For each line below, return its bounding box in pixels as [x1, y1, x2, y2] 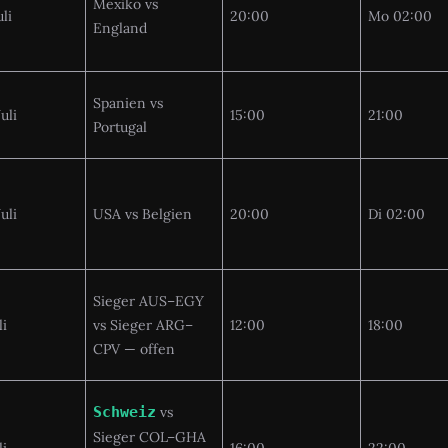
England [93, 18, 147, 37]
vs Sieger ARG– [93, 315, 193, 334]
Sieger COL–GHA [93, 427, 206, 446]
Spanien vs [93, 93, 163, 112]
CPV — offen [93, 339, 175, 358]
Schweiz [93, 402, 156, 421]
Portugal [93, 117, 147, 136]
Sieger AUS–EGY [93, 291, 204, 310]
